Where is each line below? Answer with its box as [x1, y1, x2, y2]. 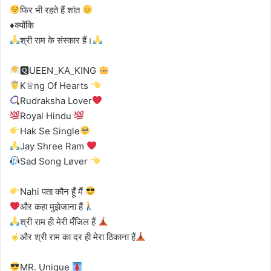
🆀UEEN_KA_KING [20, 64, 99, 76]
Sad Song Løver [20, 155, 91, 167]
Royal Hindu [20, 109, 74, 122]
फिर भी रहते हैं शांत [20, 4, 83, 16]
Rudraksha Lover [20, 94, 93, 106]
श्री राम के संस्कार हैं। [20, 34, 93, 46]
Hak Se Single [20, 125, 80, 137]
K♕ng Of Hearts [20, 79, 91, 91]
